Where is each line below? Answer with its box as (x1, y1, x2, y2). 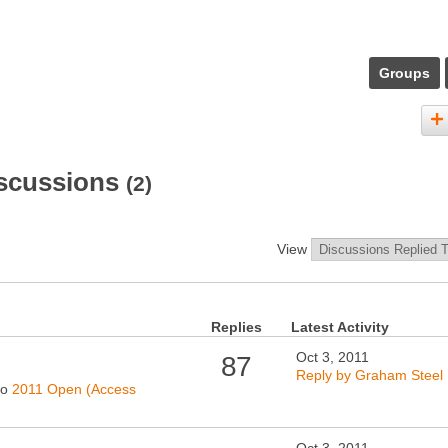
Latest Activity (291, 319, 389, 335)
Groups (379, 65, 430, 81)
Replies (210, 319, 262, 335)
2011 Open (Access (12, 381, 136, 398)
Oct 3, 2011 (296, 349, 369, 365)
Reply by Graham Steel (296, 367, 443, 383)
